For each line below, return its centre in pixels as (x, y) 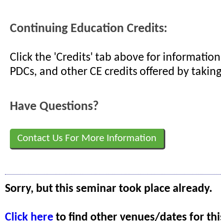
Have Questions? (54, 107)
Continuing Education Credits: (89, 29)
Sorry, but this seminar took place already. (109, 189)
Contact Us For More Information (87, 139)
